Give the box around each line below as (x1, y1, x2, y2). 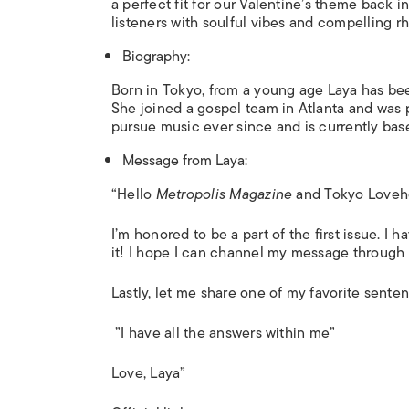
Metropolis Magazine (155, 183, 293, 207)
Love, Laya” (111, 362, 186, 386)
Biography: (122, 45, 190, 69)
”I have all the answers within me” (111, 321, 336, 346)
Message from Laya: (122, 149, 247, 173)
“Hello (111, 183, 156, 207)
